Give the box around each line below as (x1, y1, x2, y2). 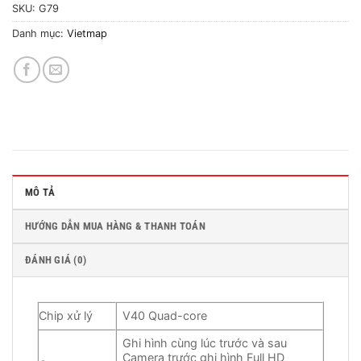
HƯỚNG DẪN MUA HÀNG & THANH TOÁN (25, 219, 205, 232)
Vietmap (67, 27, 107, 39)
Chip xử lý (39, 308, 93, 322)
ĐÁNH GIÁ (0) (25, 253, 87, 266)
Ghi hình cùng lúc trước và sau (122, 335, 288, 350)
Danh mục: (12, 27, 67, 39)
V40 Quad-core (122, 308, 208, 322)
